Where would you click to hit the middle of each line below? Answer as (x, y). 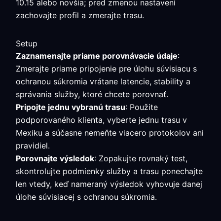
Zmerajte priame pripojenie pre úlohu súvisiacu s (106, 69)
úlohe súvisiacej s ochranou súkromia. (86, 197)
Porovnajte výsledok (55, 158)
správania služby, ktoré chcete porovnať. (92, 94)
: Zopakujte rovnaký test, (141, 158)
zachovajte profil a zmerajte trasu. (80, 15)
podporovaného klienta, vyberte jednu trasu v (101, 120)
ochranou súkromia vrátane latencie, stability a (103, 81)
